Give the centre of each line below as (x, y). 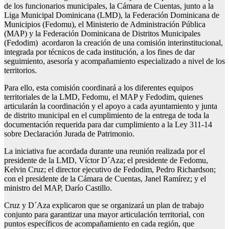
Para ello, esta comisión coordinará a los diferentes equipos (99, 88)
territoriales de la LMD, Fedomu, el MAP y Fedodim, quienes (104, 97)
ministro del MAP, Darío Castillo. (58, 188)
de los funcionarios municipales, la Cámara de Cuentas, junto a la (109, 6)
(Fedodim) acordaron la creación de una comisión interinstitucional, (113, 43)
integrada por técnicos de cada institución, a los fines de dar (99, 52)
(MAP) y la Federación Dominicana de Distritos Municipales (102, 34)
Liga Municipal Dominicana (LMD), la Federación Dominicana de (112, 15)
